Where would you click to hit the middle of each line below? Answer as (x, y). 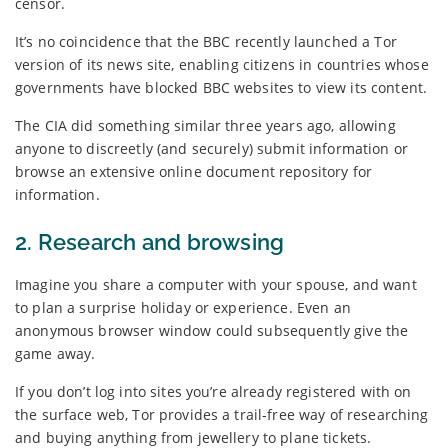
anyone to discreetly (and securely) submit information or (211, 148)
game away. (55, 353)
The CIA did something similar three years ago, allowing (205, 125)
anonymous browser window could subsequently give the (212, 330)
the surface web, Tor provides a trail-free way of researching (222, 414)
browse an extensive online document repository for (194, 171)
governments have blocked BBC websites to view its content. (221, 87)
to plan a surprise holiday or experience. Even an (183, 307)
